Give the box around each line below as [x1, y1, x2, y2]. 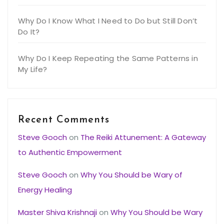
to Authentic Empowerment [18, 147, 122, 158]
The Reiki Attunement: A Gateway [80, 132, 206, 143]
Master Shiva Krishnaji [18, 207, 97, 218]
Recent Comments [18, 115, 109, 125]
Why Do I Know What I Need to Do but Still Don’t [18, 15, 198, 26]
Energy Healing [18, 184, 72, 195]
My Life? [18, 64, 47, 75]
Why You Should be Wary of [80, 169, 182, 180]
